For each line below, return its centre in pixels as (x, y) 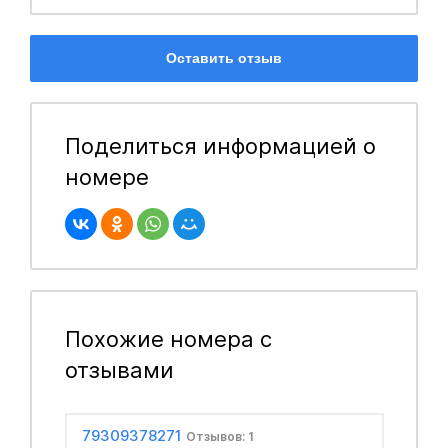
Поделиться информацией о (220, 145)
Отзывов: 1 (220, 436)
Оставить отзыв (224, 58)
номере (106, 176)
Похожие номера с (168, 338)
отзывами (119, 369)
